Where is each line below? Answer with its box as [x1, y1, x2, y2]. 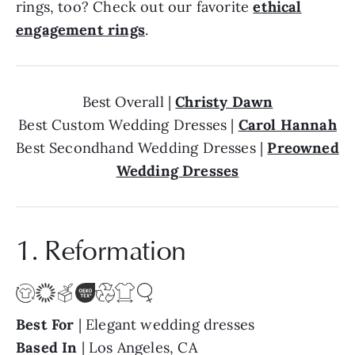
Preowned [267, 139, 339, 158]
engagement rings [16, 21, 145, 40]
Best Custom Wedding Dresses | [18, 116, 239, 135]
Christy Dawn [175, 93, 273, 112]
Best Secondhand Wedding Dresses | [16, 139, 268, 158]
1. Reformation [16, 230, 187, 269]
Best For [16, 315, 74, 334]
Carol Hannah [238, 116, 337, 135]
